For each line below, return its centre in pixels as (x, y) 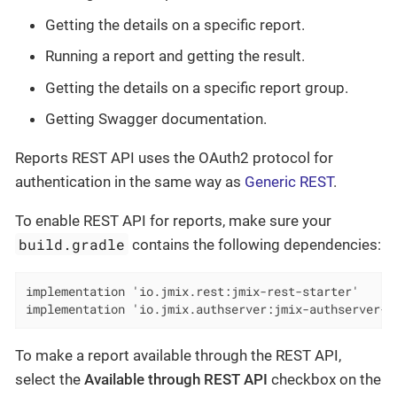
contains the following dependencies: (255, 245)
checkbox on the (324, 380)
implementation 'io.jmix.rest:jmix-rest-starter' (192, 292)
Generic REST (289, 182)
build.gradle (72, 245)
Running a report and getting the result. (175, 56)
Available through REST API (176, 380)
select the (50, 380)
